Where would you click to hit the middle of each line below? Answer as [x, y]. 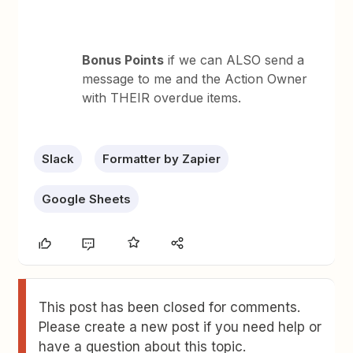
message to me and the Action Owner [195, 78]
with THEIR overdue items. [164, 97]
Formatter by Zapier [162, 158]
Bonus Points [123, 59]
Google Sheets [87, 199]
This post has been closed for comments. [170, 307]
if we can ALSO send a [234, 59]
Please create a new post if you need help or [180, 327]
